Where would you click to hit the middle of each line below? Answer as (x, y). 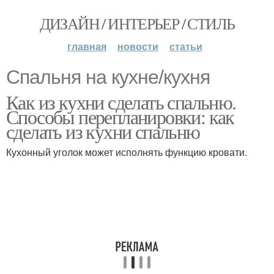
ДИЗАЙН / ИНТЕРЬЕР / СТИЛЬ (137, 23)
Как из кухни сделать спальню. (121, 102)
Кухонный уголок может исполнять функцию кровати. (127, 152)
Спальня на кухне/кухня (108, 77)
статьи (186, 46)
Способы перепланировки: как (120, 117)
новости (138, 46)
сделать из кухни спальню (103, 131)
